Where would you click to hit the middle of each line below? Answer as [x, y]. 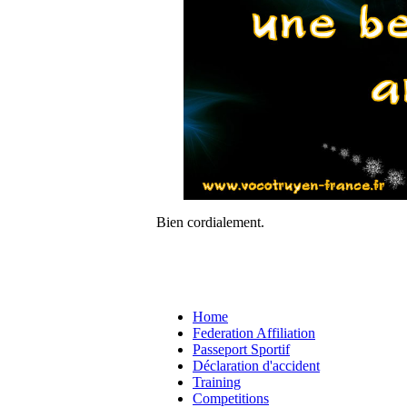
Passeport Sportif [241, 349]
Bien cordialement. [210, 222]
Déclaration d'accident [256, 365]
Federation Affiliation [254, 333]
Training [217, 382]
